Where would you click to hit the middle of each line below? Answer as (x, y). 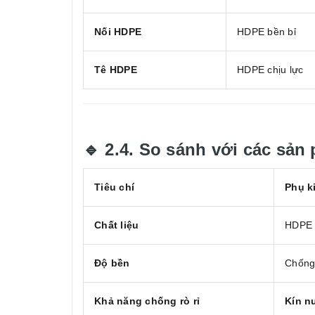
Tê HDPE (116, 70)
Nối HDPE (118, 32)
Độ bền (112, 263)
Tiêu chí (114, 187)
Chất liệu (117, 225)
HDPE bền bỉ (266, 32)
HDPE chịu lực (270, 70)
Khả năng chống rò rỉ (147, 301)
